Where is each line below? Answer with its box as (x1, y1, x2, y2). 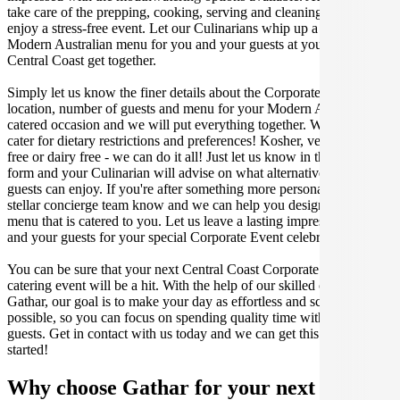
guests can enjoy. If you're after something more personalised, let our (7, 181, 392, 197)
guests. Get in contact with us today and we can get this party (7, 326, 351, 342)
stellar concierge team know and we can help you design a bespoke (7, 197, 385, 213)
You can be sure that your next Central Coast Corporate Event (7, 262, 355, 278)
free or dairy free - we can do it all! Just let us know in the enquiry (7, 149, 378, 165)
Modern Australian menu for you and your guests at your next (7, 37, 354, 53)
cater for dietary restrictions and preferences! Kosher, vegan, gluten (7, 133, 383, 149)
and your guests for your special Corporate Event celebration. (7, 229, 352, 246)
